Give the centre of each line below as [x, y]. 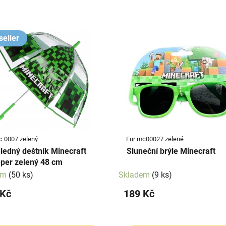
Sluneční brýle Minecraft [198, 151]
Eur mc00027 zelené [155, 139]
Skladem [135, 175]
